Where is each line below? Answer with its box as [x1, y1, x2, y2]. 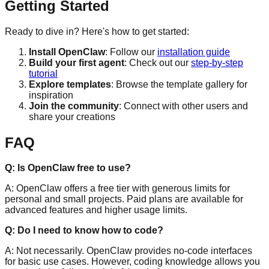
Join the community [29, 100, 119, 111]
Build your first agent [29, 57, 124, 68]
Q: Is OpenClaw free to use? [5, 163, 131, 174]
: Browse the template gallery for [111, 79, 247, 89]
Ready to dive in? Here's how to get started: [5, 26, 189, 37]
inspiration [29, 89, 73, 100]
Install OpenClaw [29, 46, 105, 57]
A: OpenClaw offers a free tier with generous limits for [5, 183, 230, 194]
